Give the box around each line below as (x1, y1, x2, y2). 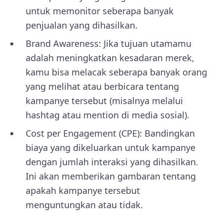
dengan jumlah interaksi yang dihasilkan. (26, 156, 198, 168)
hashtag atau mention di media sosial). (26, 109, 189, 121)
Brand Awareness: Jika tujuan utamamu (26, 37, 191, 49)
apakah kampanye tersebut (26, 184, 140, 196)
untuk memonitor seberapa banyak (26, 5, 174, 17)
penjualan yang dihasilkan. (26, 19, 138, 31)
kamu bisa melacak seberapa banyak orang (26, 66, 207, 78)
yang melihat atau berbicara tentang (26, 80, 179, 92)
